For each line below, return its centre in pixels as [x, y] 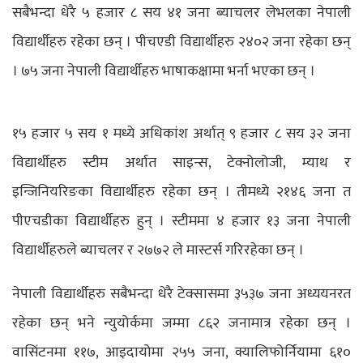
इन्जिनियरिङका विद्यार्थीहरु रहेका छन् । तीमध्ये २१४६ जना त [181, 192]
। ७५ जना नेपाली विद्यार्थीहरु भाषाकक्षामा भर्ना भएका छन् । [164, 72]
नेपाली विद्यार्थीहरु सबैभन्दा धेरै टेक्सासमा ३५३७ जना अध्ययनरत [181, 294]
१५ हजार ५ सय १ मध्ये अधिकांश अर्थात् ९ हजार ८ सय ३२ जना [181, 133]
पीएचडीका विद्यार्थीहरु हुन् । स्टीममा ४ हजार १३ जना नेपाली [181, 221]
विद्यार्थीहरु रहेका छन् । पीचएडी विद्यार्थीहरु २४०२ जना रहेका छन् [181, 43]
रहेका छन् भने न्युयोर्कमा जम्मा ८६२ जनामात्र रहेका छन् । [181, 323]
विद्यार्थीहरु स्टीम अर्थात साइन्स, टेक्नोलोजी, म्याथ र [181, 162]
